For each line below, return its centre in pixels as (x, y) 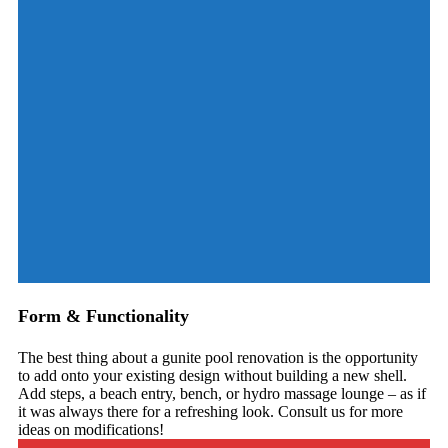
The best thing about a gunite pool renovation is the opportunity (218, 358)
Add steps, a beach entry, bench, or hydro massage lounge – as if (222, 394)
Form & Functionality (103, 316)
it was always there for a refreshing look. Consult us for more (210, 412)
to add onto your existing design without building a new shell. (212, 376)
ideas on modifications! (91, 430)
